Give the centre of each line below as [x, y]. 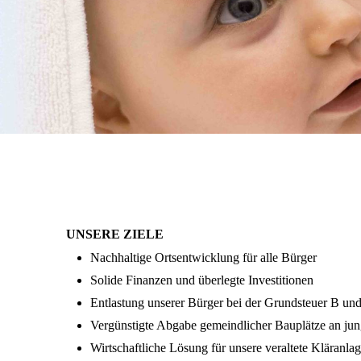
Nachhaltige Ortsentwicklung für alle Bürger [203, 258]
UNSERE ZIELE [115, 234]
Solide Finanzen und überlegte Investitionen [202, 280]
